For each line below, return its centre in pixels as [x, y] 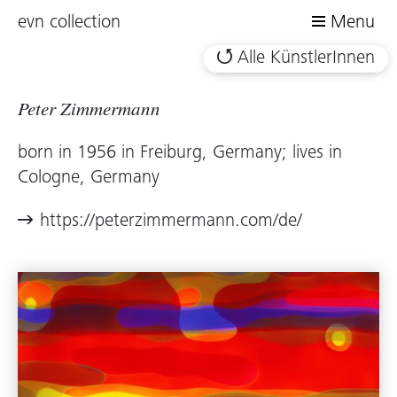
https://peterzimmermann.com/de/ [171, 222]
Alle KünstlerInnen [306, 59]
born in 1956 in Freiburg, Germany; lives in [180, 154]
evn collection [69, 23]
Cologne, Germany [89, 179]
